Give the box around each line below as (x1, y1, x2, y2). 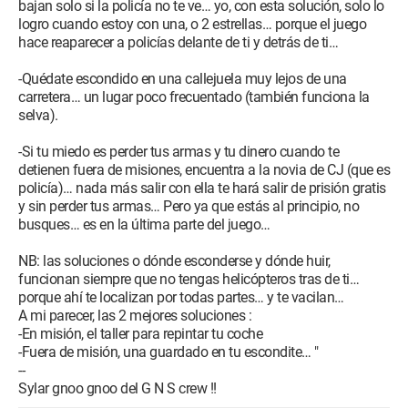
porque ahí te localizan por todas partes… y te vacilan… (18, 289, 344, 306)
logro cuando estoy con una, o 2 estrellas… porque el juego (18, 15, 366, 33)
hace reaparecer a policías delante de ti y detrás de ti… (18, 34, 338, 51)
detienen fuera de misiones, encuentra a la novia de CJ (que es (18, 161, 390, 178)
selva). (18, 107, 58, 124)
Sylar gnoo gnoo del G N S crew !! (18, 380, 217, 397)
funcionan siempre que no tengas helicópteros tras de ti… (18, 270, 359, 288)
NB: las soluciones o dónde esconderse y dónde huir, (18, 252, 331, 270)
